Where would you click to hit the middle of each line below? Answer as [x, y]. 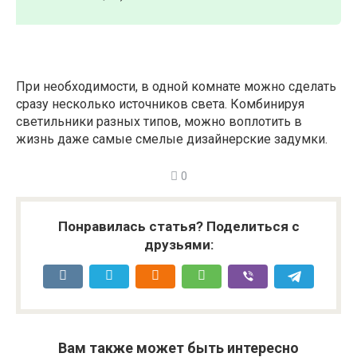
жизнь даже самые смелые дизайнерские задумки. [172, 139]
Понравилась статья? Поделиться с [178, 226]
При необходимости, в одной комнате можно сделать [176, 86]
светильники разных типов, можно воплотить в [159, 121]
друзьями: [178, 244]
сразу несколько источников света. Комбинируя [160, 104]
